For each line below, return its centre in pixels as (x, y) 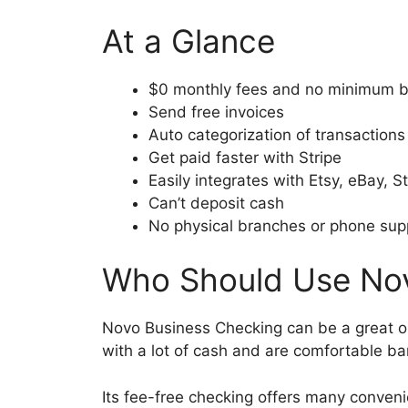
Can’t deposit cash (216, 203)
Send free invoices (216, 112)
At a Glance (189, 41)
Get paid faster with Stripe (245, 157)
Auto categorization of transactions (277, 134)
